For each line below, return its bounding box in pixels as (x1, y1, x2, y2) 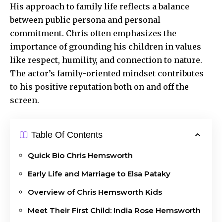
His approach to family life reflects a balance (10, 1, 189, 11)
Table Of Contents (31, 129, 103, 140)
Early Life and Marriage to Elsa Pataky (28, 168, 170, 178)
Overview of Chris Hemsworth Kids (28, 187, 162, 197)
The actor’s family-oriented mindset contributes (10, 68, 204, 78)
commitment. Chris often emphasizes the (10, 28, 176, 38)
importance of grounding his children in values (10, 41, 201, 52)
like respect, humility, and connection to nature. (10, 55, 202, 65)
